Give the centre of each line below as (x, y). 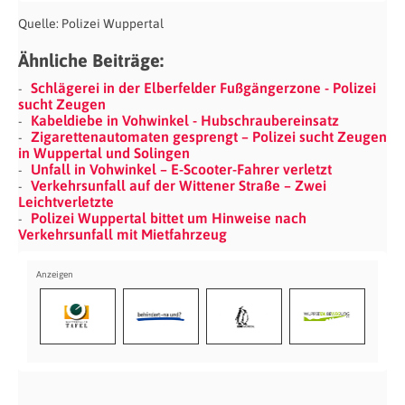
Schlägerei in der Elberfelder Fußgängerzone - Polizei (203, 88)
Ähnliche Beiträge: (91, 61)
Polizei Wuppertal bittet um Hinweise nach (169, 218)
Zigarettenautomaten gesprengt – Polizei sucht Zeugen (209, 137)
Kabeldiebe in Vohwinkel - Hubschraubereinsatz (185, 121)
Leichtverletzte (66, 202)
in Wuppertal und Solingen (104, 153)
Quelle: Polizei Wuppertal (91, 24)
